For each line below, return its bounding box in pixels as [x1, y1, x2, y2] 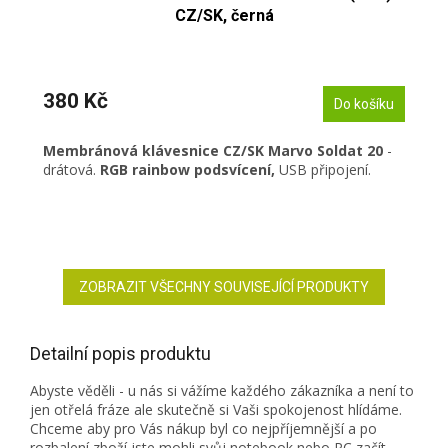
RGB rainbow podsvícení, [100, 160, 279, 180]
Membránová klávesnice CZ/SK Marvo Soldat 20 [43, 141, 383, 161]
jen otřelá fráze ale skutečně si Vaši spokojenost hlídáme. [30, 400, 402, 420]
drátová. [43, 160, 100, 180]
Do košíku [334, 96, 394, 113]
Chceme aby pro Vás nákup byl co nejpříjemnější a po [30, 419, 377, 439]
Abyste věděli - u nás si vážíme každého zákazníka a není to [30, 381, 414, 401]
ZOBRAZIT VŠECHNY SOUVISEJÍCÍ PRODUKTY [79, 279, 369, 296]
